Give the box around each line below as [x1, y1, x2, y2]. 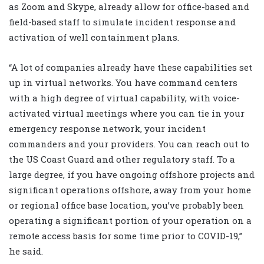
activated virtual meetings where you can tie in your [9, 107, 245, 120]
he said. [9, 245, 43, 258]
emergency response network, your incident [9, 123, 206, 135]
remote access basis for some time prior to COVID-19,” [9, 230, 242, 242]
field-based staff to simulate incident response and [9, 16, 236, 28]
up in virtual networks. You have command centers [9, 77, 237, 89]
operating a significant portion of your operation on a [9, 214, 252, 227]
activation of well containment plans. [9, 31, 179, 44]
